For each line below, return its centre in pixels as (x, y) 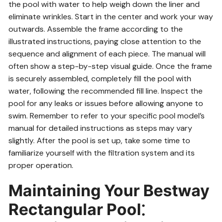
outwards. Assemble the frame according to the (96, 29)
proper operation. (41, 165)
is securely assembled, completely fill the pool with (100, 79)
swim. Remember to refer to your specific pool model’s (107, 116)
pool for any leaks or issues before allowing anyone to (106, 103)
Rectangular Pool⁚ (77, 209)
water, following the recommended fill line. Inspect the (106, 91)
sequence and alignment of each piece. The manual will (107, 54)
